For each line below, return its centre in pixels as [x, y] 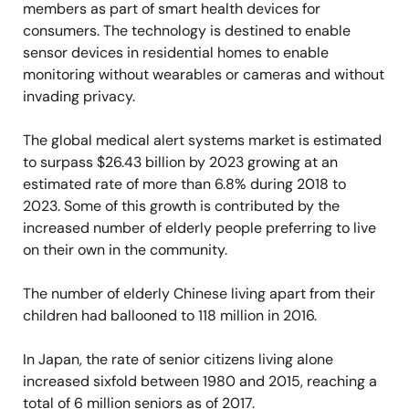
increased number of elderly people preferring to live [199, 228]
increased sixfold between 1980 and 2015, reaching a [200, 381]
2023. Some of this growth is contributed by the [181, 206]
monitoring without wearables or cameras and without [204, 74]
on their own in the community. [125, 250]
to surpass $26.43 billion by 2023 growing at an [180, 162]
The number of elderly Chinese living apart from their [199, 294]
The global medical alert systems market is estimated [202, 140]
